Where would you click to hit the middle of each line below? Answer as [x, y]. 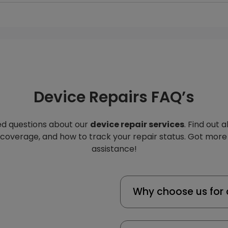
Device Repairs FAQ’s [114, 97]
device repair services [137, 124]
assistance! [114, 149]
